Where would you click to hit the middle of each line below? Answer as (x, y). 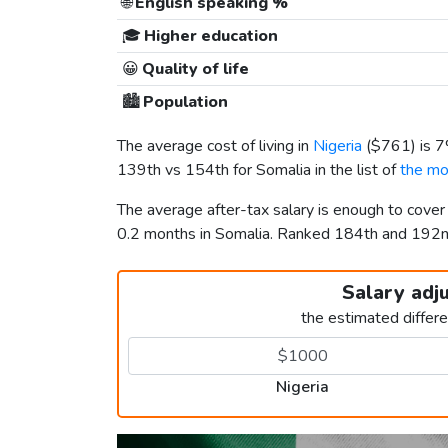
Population (183, 102)
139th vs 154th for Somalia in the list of (258, 170)
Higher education (209, 36)
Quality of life (193, 69)
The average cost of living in (215, 146)
